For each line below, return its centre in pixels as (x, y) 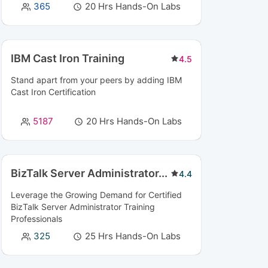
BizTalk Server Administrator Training (83, 207)
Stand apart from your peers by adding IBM (96, 80)
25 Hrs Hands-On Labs (133, 236)
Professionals (36, 219)
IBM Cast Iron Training (67, 58)
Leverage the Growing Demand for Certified (96, 195)
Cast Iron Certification (53, 92)
